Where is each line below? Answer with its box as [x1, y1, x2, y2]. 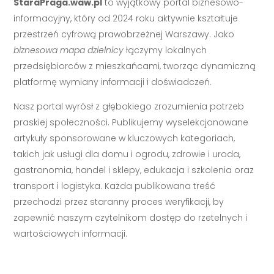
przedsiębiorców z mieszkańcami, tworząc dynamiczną [13, 60, 256, 73]
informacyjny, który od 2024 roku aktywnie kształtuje [13, 12, 239, 25]
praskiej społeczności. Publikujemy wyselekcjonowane [13, 116, 249, 129]
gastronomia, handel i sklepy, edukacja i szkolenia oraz [13, 164, 254, 177]
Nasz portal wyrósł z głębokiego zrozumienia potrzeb [13, 100, 245, 113]
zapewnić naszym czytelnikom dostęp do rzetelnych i [13, 212, 248, 224]
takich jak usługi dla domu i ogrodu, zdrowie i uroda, [13, 148, 241, 161]
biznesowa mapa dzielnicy [13, 44, 124, 57]
